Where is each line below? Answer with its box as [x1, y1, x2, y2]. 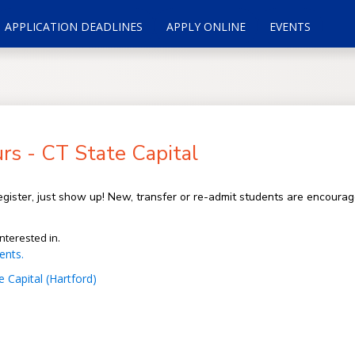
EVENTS [269, 18, 311, 34]
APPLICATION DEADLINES [4, 18, 143, 34]
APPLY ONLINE [166, 18, 246, 34]
